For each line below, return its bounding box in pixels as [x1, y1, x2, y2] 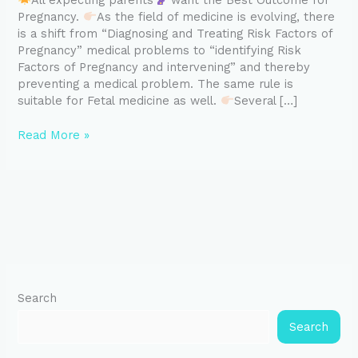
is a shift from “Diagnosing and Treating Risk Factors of [18, 26, 333, 42]
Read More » [18, 127, 90, 142]
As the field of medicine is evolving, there [97, 10, 336, 25]
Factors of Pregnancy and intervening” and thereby [18, 60, 311, 75]
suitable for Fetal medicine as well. [18, 93, 221, 109]
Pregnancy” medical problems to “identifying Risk [18, 43, 302, 58]
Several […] [234, 93, 298, 109]
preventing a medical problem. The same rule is [18, 77, 294, 92]
